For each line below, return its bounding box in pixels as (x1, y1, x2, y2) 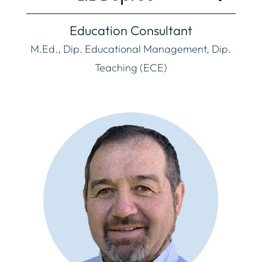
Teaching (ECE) (94, 60, 167, 74)
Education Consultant (69, 22, 192, 39)
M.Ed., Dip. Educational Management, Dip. (30, 42, 232, 56)
